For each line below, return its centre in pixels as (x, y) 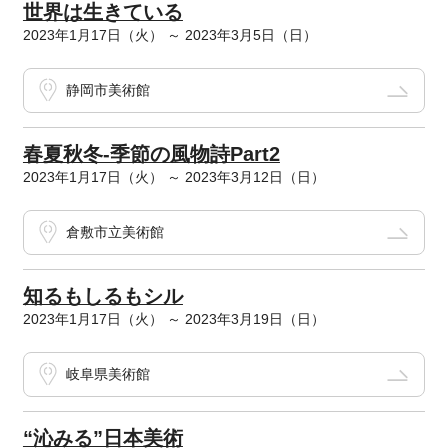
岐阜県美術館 (107, 374)
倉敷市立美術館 (114, 232)
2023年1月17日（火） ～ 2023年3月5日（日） (169, 35)
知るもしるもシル (102, 296)
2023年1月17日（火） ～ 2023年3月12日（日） (173, 177)
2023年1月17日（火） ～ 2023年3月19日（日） (173, 319)
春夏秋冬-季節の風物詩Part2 (151, 154)
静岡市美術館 (107, 90)
